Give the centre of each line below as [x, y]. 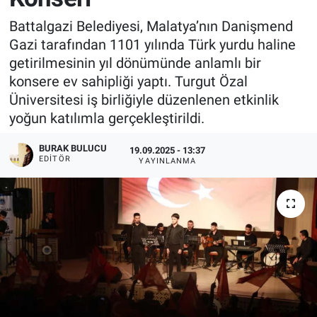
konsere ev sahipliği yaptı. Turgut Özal [128, 81]
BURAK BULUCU [73, 149]
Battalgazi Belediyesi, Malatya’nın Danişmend [151, 26]
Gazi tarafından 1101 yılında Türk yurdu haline [152, 44]
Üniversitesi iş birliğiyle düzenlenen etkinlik [144, 99]
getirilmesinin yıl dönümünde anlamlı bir [135, 63]
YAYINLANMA [168, 161]
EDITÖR [55, 159]
